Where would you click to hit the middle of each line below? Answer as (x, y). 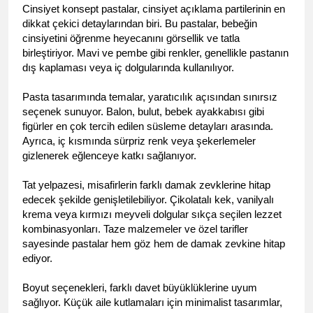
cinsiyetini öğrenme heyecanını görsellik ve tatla (131, 38)
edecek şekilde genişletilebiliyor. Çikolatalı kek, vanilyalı (148, 199)
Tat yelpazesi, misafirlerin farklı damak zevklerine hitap (146, 185)
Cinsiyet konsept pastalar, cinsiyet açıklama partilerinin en (154, 9)
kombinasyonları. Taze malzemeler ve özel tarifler (135, 229)
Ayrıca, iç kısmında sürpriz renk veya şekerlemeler (139, 141)
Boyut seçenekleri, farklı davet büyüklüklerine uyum (140, 287)
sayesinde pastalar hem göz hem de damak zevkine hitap (154, 243)
